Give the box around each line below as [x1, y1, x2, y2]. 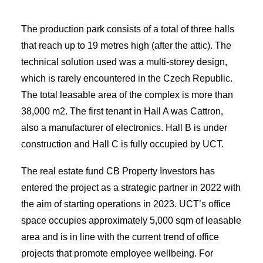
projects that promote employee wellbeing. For [21, 248, 213, 258]
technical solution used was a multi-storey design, [21, 57, 227, 67]
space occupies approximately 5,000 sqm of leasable [21, 215, 241, 225]
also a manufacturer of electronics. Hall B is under [21, 123, 227, 133]
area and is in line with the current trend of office [21, 232, 219, 242]
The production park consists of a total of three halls [21, 24, 234, 34]
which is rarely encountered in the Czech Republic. [21, 73, 232, 83]
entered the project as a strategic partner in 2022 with [21, 183, 241, 193]
